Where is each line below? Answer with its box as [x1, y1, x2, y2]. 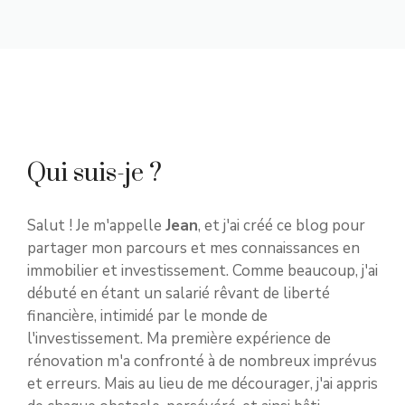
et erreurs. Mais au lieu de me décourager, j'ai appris [27, 373, 378, 395]
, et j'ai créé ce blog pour [198, 215, 365, 237]
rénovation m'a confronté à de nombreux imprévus [27, 351, 377, 372]
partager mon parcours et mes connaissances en [27, 238, 360, 259]
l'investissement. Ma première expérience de [27, 328, 331, 350]
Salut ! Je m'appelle [27, 215, 165, 237]
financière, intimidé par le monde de [27, 306, 268, 327]
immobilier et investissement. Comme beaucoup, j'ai [27, 260, 378, 282]
